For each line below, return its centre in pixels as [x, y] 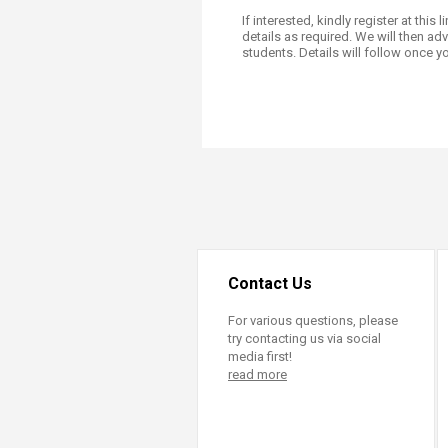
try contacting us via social [304, 338]
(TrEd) [329, 28]
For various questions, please [313, 320]
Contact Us [270, 283]
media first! [260, 356]
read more [257, 374]
